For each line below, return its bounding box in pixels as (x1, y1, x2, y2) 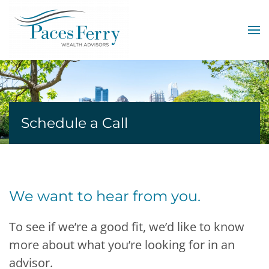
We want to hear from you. (9, 187, 201, 205)
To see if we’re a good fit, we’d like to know (9, 219, 244, 235)
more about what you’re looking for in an (9, 237, 235, 253)
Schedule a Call (21, 114, 128, 131)
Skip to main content (21, 22, 115, 35)
